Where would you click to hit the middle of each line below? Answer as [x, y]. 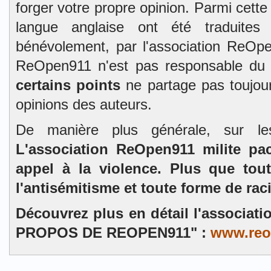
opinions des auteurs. [84, 104]
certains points [68, 85]
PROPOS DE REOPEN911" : [113, 233]
